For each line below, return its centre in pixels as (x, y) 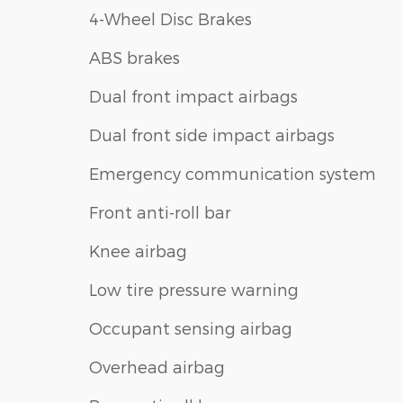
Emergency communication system (233, 173)
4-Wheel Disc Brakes (170, 18)
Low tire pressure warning (194, 289)
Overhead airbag (157, 366)
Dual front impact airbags (193, 95)
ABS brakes (134, 57)
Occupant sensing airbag (191, 327)
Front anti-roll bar (160, 211)
